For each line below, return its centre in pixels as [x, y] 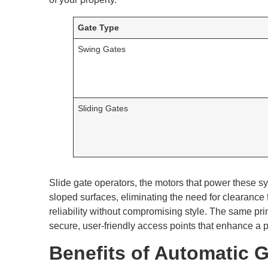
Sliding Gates [103, 108]
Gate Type [99, 27]
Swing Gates [102, 49]
